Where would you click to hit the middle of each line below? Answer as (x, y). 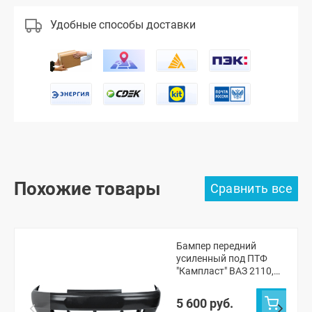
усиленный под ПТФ (222, 258)
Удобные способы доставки (123, 25)
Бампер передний (216, 245)
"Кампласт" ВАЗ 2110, (225, 271)
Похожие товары (87, 188)
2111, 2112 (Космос (220, 283)
